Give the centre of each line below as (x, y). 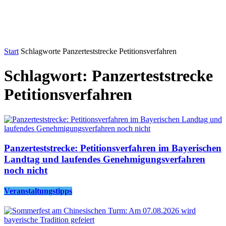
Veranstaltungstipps (38, 191)
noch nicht (26, 170)
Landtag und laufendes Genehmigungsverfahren (105, 159)
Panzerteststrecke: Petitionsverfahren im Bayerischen (113, 148)
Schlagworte (41, 51)
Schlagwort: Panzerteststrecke (108, 76)
